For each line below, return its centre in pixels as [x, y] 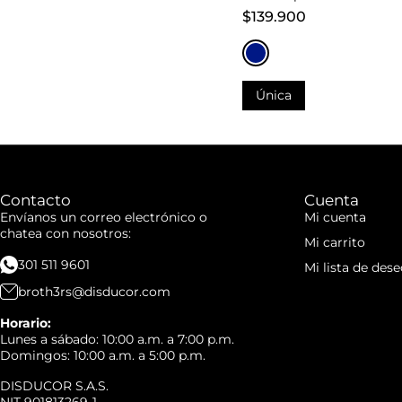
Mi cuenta [335, 218]
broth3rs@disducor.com [94, 292]
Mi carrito [334, 243]
